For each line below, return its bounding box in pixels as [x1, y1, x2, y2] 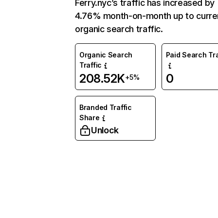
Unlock [91, 125, 119, 135]
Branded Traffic [79, 103, 132, 111]
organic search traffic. [75, 24, 163, 34]
